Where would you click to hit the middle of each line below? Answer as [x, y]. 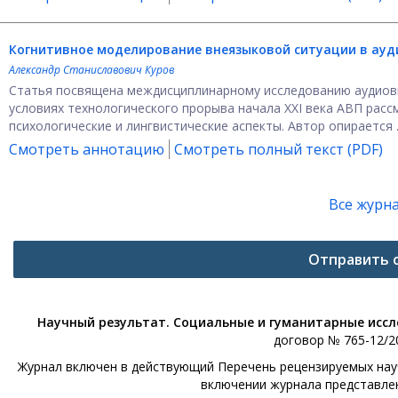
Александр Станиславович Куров [92, 70]
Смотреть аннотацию [87, 149]
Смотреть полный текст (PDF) [279, 149]
